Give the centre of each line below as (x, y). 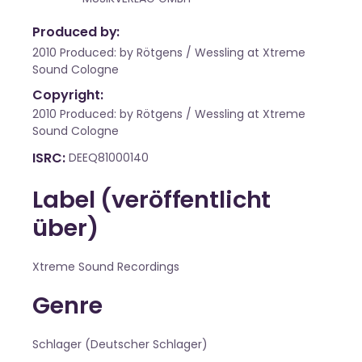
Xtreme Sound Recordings (106, 267)
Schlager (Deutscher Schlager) (120, 345)
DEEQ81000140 (108, 158)
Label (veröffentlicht (152, 200)
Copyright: (68, 95)
